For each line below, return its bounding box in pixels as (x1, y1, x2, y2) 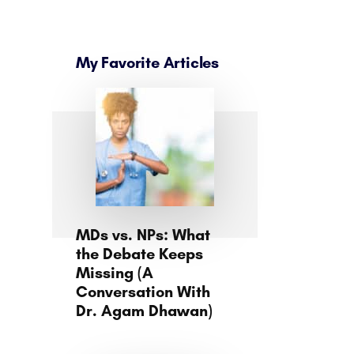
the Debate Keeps (76, 244, 203, 263)
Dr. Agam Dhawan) (76, 301, 213, 320)
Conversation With (76, 282, 210, 301)
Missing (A (76, 263, 153, 282)
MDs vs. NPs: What (76, 225, 210, 244)
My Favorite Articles (76, 53, 219, 72)
